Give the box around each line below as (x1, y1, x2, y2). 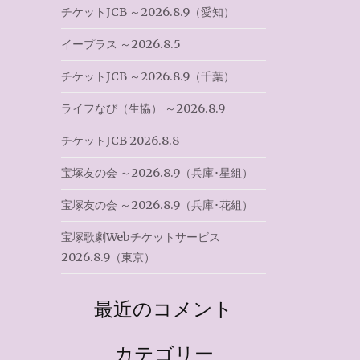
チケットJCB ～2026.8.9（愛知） (61, 5, 235, 19)
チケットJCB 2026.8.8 (61, 133, 179, 148)
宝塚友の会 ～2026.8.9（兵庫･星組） (61, 166, 253, 180)
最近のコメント (94, 297, 233, 320)
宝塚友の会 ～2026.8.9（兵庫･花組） (61, 198, 253, 212)
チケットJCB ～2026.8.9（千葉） (61, 69, 235, 84)
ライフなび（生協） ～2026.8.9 (61, 101, 225, 116)
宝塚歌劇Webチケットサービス (61, 230, 220, 244)
